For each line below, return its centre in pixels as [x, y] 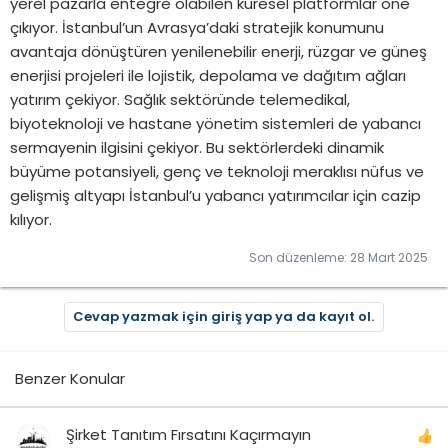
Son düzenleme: [299, 257]
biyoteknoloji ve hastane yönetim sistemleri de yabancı [215, 123]
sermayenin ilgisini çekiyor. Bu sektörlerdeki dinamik [197, 147]
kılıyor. [31, 219]
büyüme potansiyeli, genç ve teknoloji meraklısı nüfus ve [217, 171]
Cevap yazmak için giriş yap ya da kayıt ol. [223, 316]
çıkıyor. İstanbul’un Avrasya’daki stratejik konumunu [197, 27]
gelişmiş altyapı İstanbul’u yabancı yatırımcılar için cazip [215, 195]
